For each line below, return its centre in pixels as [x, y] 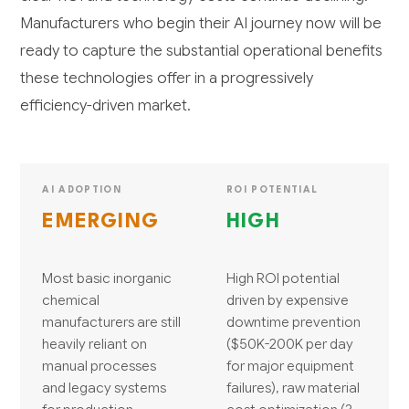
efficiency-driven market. [106, 106]
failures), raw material [293, 388]
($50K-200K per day [290, 344]
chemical [71, 300]
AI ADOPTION [82, 190]
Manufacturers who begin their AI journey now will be [201, 24]
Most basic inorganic [107, 278]
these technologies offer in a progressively [167, 79]
